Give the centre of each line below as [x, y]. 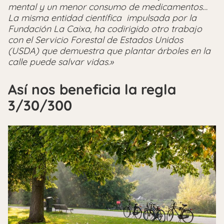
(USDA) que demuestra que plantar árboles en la [109, 51]
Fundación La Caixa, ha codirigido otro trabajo [105, 29]
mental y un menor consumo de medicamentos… [108, 7]
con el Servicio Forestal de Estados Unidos [95, 40]
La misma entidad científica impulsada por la [102, 18]
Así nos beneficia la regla [92, 89]
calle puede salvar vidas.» [61, 62]
